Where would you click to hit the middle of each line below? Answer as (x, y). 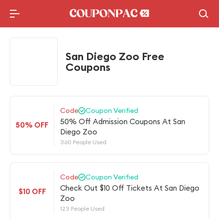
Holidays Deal (117, 10)
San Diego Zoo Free (115, 56)
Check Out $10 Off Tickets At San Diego (130, 188)
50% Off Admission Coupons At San (123, 121)
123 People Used (82, 208)
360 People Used (83, 142)
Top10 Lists (117, 29)
